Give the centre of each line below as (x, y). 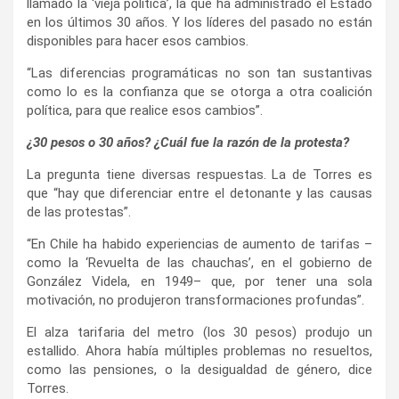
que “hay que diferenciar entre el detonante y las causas (199, 193)
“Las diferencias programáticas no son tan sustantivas (199, 73)
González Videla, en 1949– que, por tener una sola (199, 281)
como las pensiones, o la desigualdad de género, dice (199, 369)
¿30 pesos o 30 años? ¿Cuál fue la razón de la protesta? (188, 142)
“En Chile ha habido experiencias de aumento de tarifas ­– (199, 244)
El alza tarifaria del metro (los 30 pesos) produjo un (199, 332)
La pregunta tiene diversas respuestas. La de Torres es (199, 174)
